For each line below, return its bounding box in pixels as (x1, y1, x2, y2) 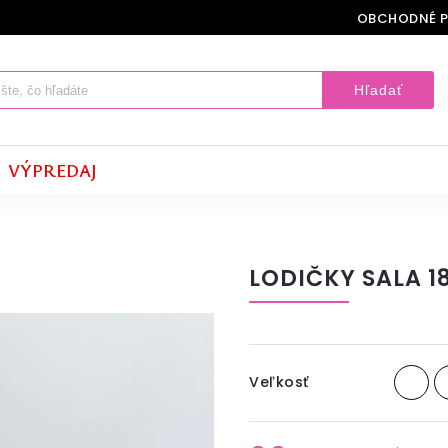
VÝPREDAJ (8, 158, 97, 182)
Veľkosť (249, 372, 309, 392)
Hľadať (353, 82, 403, 98)
